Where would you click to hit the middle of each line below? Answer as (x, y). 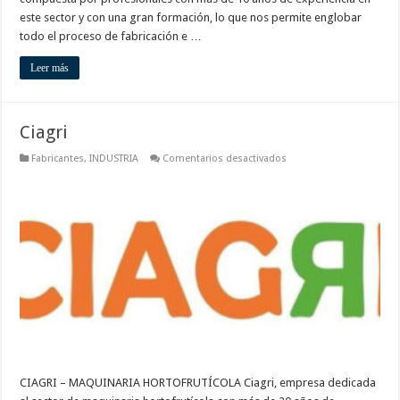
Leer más (50, 67)
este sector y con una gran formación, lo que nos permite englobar (191, 17)
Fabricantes (58, 158)
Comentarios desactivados (225, 158)
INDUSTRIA (114, 158)
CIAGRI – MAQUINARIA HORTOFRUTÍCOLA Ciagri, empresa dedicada (198, 383)
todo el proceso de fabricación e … (111, 36)
